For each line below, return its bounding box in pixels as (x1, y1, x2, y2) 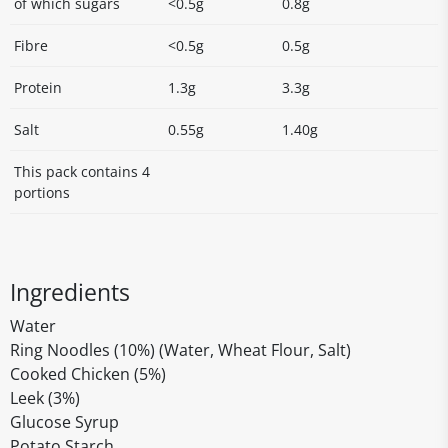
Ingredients (10, 276, 130, 308)
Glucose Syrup (10, 411, 119, 433)
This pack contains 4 (14, 162, 150, 181)
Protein (14, 78, 62, 97)
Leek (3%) (10, 387, 80, 409)
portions (14, 183, 70, 202)
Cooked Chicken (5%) (10, 363, 166, 385)
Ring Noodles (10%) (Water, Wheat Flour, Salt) (10, 339, 351, 361)
